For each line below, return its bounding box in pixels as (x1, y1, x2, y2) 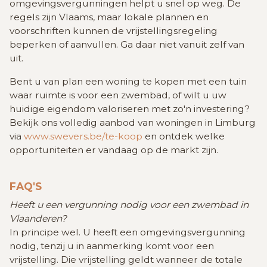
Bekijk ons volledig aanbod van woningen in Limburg (10, 117, 256, 129)
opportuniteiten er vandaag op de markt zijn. (10, 144, 218, 156)
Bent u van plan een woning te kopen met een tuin (10, 76, 247, 88)
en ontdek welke (142, 131, 225, 142)
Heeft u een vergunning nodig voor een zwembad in (10, 199, 249, 211)
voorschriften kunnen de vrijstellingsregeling (10, 25, 218, 37)
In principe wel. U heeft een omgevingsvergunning (10, 226, 246, 238)
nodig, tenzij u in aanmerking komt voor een (10, 240, 214, 252)
